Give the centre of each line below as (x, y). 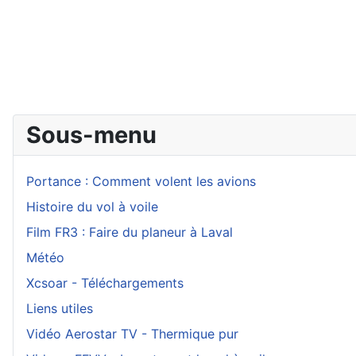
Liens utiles (60, 308)
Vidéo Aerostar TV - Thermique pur (132, 334)
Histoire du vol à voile (92, 207)
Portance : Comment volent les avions (141, 181)
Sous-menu (91, 135)
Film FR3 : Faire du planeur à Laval (130, 232)
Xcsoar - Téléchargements (105, 283)
